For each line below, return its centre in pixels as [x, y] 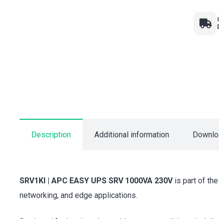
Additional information [132, 135]
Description [51, 135]
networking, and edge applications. [78, 195]
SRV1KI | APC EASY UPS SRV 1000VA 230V [96, 181]
